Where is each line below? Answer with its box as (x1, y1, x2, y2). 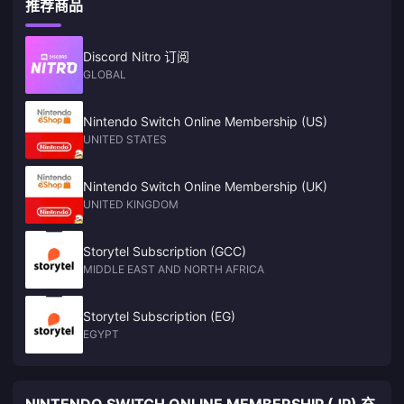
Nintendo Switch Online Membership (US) (83, 114, 327, 129)
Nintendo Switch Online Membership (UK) (83, 179, 327, 194)
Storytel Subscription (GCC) (83, 243, 246, 259)
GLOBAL (83, 68, 126, 81)
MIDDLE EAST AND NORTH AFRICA (83, 262, 264, 276)
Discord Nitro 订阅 (83, 49, 189, 64)
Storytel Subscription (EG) (83, 308, 235, 324)
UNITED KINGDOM (83, 197, 179, 211)
